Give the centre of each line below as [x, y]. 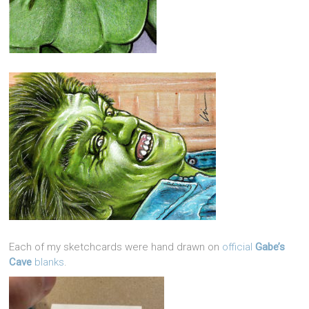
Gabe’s [270, 247]
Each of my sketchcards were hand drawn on [116, 247]
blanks [48, 262]
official [239, 247]
